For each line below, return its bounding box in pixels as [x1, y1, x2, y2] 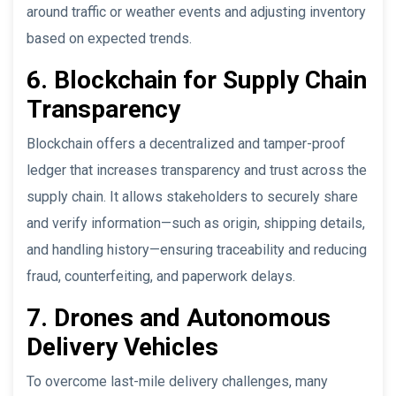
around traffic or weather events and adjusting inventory [27, 3, 366, 20]
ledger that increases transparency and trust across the [27, 161, 367, 179]
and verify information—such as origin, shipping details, [27, 214, 365, 232]
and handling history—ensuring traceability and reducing [27, 240, 367, 258]
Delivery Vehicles [27, 331, 218, 362]
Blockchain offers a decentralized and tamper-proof [27, 134, 346, 152]
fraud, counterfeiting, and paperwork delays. [27, 267, 295, 285]
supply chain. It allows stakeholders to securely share [27, 187, 358, 205]
